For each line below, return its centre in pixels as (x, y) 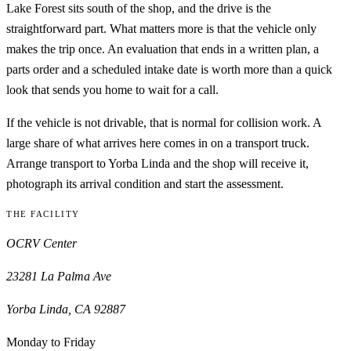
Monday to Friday (51, 342)
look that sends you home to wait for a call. (112, 89)
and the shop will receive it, (239, 163)
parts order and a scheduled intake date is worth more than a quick (169, 69)
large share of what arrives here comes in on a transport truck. (158, 143)
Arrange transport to (56, 163)
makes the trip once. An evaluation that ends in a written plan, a (163, 49)
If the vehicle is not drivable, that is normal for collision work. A (164, 122)
